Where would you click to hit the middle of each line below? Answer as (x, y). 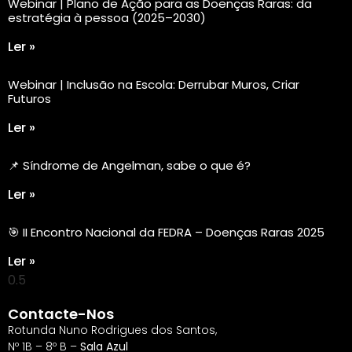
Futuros (29, 99)
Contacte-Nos (61, 314)
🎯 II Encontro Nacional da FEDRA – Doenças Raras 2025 (166, 233)
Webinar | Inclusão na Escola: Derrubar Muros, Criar (154, 85)
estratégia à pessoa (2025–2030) (107, 18)
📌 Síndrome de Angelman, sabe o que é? (129, 166)
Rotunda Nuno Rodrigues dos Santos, (112, 330)
